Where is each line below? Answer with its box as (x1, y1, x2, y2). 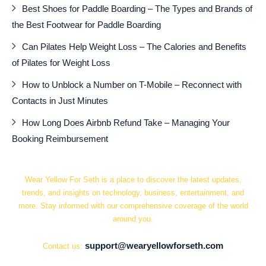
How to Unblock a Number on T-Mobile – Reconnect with (22, 79, 242, 90)
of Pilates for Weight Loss (12, 57, 111, 68)
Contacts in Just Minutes (12, 95, 109, 106)
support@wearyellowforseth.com (85, 240, 223, 251)
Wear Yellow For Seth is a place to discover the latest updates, (24, 175, 242, 184)
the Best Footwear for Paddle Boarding (12, 19, 161, 30)
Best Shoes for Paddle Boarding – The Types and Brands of (22, 3, 253, 14)
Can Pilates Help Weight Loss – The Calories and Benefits (22, 41, 247, 52)
